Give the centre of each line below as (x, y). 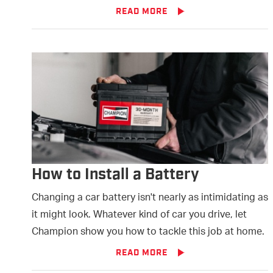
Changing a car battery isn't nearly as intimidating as (150, 199)
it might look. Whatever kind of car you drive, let (139, 216)
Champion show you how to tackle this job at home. (148, 233)
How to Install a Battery (115, 175)
